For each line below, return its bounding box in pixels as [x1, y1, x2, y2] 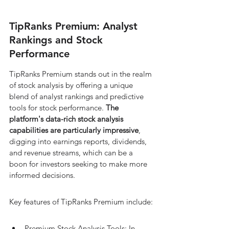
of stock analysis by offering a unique [9, 80, 135, 90]
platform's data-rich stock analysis [9, 114, 125, 124]
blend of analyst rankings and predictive [9, 91, 146, 101]
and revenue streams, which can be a [9, 148, 135, 157]
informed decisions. [9, 170, 75, 180]
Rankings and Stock [9, 34, 106, 46]
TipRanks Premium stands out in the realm [9, 69, 154, 79]
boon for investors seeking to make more [9, 159, 149, 169]
